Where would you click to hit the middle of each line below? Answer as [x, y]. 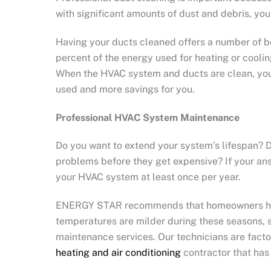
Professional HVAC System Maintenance [148, 117]
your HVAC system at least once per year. [148, 177]
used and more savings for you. [125, 89]
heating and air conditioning [118, 253]
